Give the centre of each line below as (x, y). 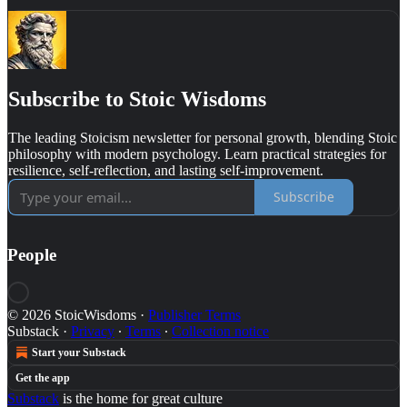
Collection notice (220, 332)
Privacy (93, 332)
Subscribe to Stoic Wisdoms (137, 99)
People (32, 254)
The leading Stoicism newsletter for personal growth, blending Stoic (203, 137)
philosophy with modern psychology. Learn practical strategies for (197, 154)
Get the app (43, 378)
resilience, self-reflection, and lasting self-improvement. (166, 170)
